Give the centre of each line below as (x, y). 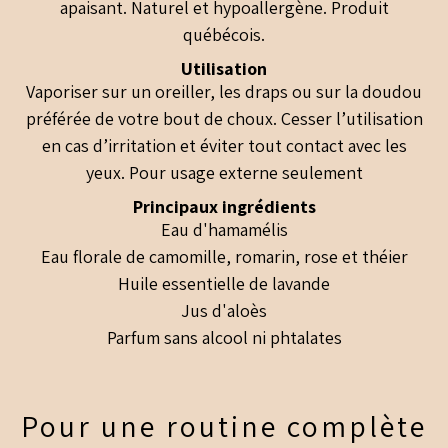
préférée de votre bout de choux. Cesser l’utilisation (224, 119)
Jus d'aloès (224, 311)
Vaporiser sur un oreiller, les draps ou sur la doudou (224, 92)
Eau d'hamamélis (224, 230)
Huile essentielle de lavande (224, 284)
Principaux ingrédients (224, 207)
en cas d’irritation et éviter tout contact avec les (224, 146)
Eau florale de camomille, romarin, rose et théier (224, 257)
